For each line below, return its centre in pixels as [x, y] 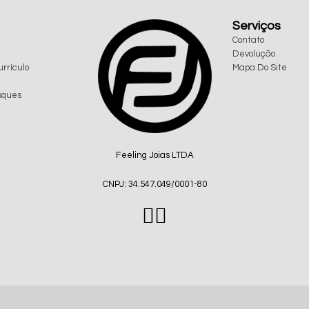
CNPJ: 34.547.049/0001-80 [154, 184]
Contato [248, 40]
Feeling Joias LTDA [154, 156]
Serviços [256, 26]
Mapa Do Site [259, 68]
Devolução [253, 54]
